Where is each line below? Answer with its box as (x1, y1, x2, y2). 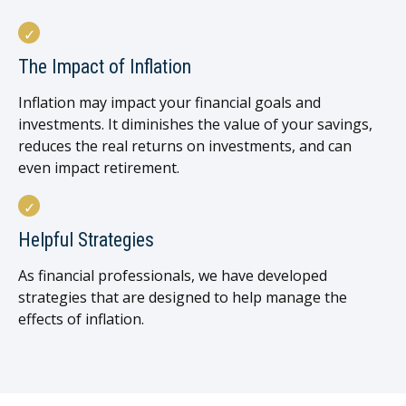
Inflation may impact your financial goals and (18, 92, 321, 113)
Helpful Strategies (18, 228, 154, 252)
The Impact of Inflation (18, 55, 191, 79)
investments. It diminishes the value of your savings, (18, 114, 372, 135)
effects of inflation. (18, 309, 144, 330)
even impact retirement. (18, 158, 179, 179)
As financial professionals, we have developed (18, 266, 327, 286)
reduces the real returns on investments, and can (18, 136, 352, 157)
